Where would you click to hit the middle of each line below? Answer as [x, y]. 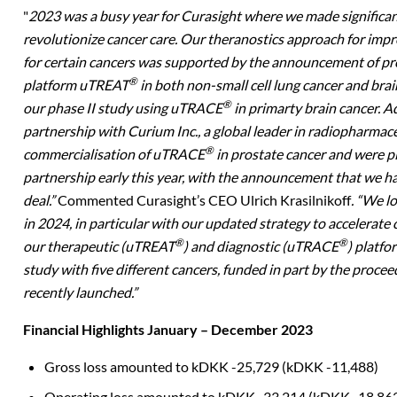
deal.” [40, 200]
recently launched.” [80, 292]
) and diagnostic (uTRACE [261, 246]
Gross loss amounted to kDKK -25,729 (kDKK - [188, 366]
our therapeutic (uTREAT [99, 246]
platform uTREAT [76, 85]
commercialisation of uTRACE [114, 154]
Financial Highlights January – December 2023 [168, 329]
